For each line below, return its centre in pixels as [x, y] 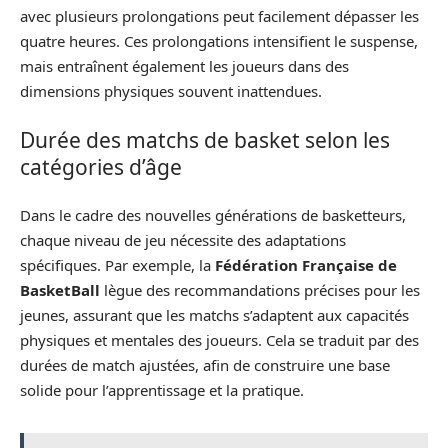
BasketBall [60, 290]
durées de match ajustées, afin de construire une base [205, 365]
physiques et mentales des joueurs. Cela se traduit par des [219, 340]
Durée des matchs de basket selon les [205, 139]
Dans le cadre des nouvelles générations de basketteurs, [213, 215]
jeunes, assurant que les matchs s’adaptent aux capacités [214, 315]
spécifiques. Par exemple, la [117, 265]
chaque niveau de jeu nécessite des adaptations [183, 240]
